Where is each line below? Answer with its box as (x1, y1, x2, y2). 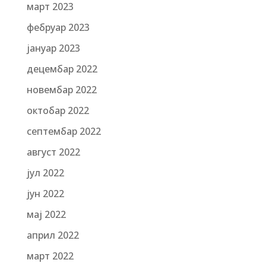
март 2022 (26, 249, 74, 262)
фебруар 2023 (26, 21, 90, 34)
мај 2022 (26, 208, 66, 221)
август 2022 (26, 145, 80, 159)
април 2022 (26, 229, 79, 242)
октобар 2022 (26, 104, 89, 117)
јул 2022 (26, 166, 64, 179)
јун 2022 (26, 187, 64, 200)
